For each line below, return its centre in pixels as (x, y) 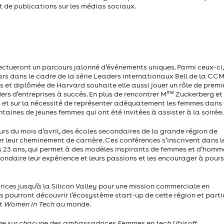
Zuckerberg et (198, 94)
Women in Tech (29, 204)
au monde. (74, 204)
